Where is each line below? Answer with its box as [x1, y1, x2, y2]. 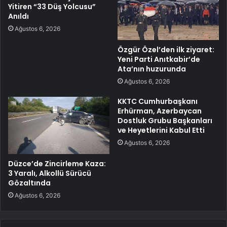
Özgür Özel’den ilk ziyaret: [118, 45, 214, 55]
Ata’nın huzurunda [118, 64, 186, 74]
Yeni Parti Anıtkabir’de [118, 54, 200, 64]
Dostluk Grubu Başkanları [118, 116, 212, 126]
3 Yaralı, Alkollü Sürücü [8, 168, 91, 178]
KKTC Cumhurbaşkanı [118, 96, 198, 106]
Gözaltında [8, 177, 51, 188]
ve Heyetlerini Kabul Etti [118, 125, 205, 135]
